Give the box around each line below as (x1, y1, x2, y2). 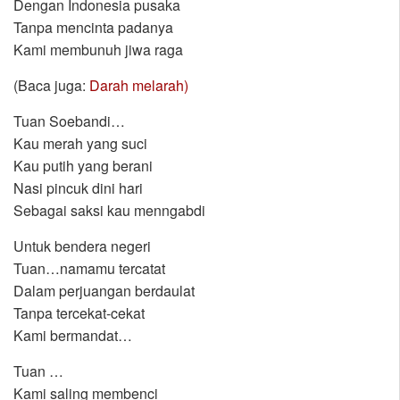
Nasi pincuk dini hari (13, 178, 143, 199)
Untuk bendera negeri (13, 236, 151, 257)
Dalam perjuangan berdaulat (13, 280, 195, 302)
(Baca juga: (13, 75, 89, 96)
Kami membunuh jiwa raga (13, 39, 183, 61)
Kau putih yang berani (13, 155, 153, 177)
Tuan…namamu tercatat (13, 258, 165, 279)
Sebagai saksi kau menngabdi (13, 200, 205, 221)
